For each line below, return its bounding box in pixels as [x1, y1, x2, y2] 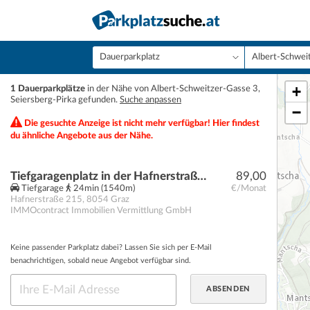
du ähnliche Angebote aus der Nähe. [10, 131, 153, 140]
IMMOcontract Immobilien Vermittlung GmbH [10, 206, 192, 215]
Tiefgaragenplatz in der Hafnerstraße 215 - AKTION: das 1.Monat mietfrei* [197, 170, 206, 182]
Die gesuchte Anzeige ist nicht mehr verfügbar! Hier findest [22, 118, 259, 128]
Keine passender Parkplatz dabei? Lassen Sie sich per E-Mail [10, 244, 212, 251]
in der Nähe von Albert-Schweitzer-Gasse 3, [85, 84, 260, 93]
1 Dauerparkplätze [10, 84, 85, 93]
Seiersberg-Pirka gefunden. [10, 95, 120, 104]
